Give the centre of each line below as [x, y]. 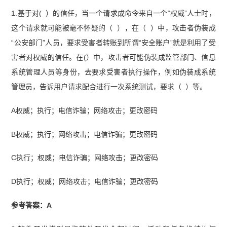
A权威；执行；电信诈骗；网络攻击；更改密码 [85, 110]
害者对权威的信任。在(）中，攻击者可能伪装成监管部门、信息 [113, 57]
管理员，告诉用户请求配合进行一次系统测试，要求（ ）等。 [109, 86]
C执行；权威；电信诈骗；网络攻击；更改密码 [85, 158]
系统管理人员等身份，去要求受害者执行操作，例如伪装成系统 [113, 72]
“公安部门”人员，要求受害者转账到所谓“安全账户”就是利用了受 [113, 42]
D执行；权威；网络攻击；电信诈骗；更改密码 [85, 182]
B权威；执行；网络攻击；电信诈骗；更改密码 [85, 134]
